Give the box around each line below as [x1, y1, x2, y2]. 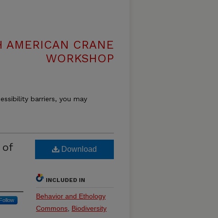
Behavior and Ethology [36, 192, 106, 200]
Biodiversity [72, 204, 107, 212]
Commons [36, 204, 68, 212]
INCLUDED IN [46, 177, 85, 183]
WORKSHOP [46, 52, 114, 65]
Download [59, 145, 97, 153]
